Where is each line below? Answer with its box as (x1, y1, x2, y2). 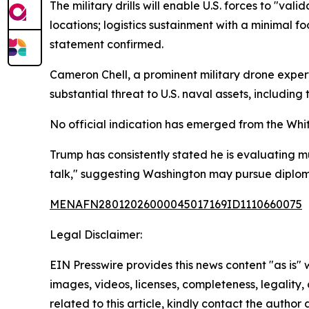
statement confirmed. (50, 37, 163, 51)
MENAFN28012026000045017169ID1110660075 (50, 197, 302, 211)
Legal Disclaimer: (50, 227, 142, 241)
